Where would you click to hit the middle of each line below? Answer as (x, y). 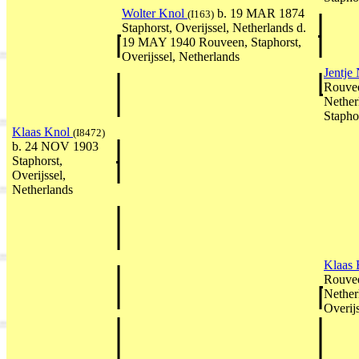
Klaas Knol (42, 131)
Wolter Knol (155, 13)
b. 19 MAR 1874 (259, 13)
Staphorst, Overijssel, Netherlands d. (214, 27)
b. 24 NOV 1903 (55, 146)
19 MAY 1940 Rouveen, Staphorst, (212, 42)
